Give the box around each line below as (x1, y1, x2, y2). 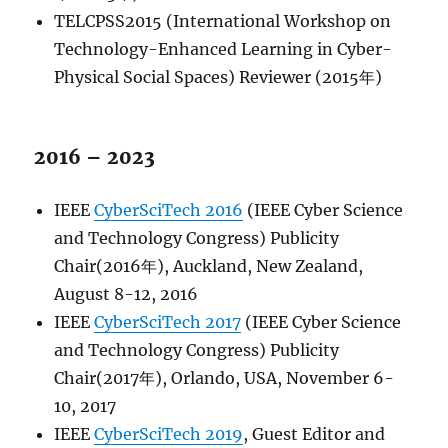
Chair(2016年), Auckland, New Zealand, (54, 256, 364, 276)
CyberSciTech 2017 (94, 312, 242, 332)
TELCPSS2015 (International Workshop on (54, 11, 392, 31)
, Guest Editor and (243, 424, 386, 444)
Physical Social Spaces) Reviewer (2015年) (54, 67, 383, 87)
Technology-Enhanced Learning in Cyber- (54, 39, 393, 59)
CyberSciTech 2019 (94, 424, 244, 444)
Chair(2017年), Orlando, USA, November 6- (54, 368, 395, 388)
